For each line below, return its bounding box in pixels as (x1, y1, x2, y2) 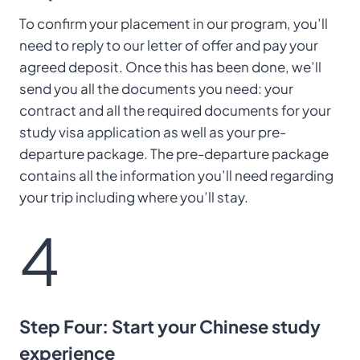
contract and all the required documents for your (19, 100, 331, 119)
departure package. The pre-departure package (19, 144, 329, 162)
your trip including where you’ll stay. (19, 187, 248, 206)
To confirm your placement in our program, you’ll (19, 14, 328, 32)
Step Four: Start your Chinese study (19, 314, 321, 337)
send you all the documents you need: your (19, 79, 293, 97)
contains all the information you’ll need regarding (19, 166, 333, 184)
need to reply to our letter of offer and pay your (19, 35, 318, 54)
